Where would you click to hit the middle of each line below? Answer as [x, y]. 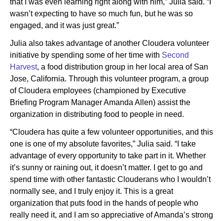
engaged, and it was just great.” [65, 26]
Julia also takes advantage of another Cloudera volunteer [110, 43]
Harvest [23, 67]
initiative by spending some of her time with [85, 55]
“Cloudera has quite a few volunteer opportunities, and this [111, 132]
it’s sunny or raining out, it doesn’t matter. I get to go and [106, 168]
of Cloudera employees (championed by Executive [98, 91]
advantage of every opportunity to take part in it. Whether [108, 156]
